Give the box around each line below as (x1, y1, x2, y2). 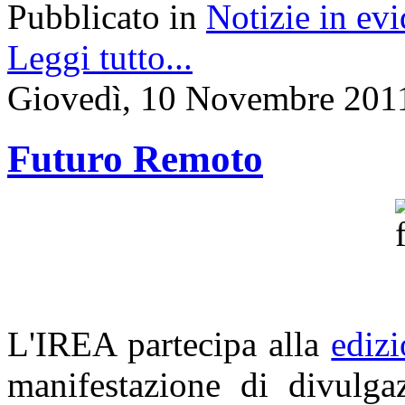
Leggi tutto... (7, 38, 193, 78)
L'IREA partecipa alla (7, 324, 332, 363)
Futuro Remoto (7, 137, 263, 181)
